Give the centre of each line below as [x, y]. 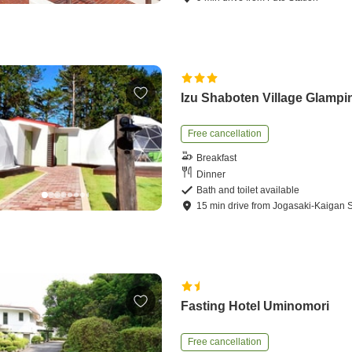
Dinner [211, 174]
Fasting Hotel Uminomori [255, 306]
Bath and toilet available [248, 191]
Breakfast [217, 158]
